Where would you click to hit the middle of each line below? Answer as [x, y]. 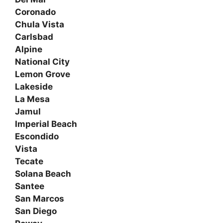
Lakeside [34, 86]
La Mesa [32, 99]
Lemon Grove [43, 74]
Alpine [29, 49]
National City [42, 61]
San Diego [36, 211]
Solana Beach [43, 173]
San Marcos [40, 198]
